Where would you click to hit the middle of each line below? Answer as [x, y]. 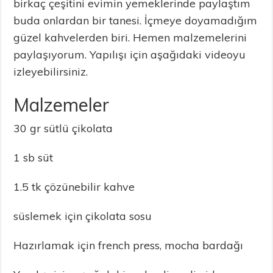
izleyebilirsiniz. [51, 72]
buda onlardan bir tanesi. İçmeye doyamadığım [136, 21]
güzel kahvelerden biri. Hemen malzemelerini [130, 38]
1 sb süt [34, 158]
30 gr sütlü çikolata [63, 129]
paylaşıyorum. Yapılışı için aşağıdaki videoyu [130, 55]
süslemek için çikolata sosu [83, 216]
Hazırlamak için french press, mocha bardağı [129, 246]
